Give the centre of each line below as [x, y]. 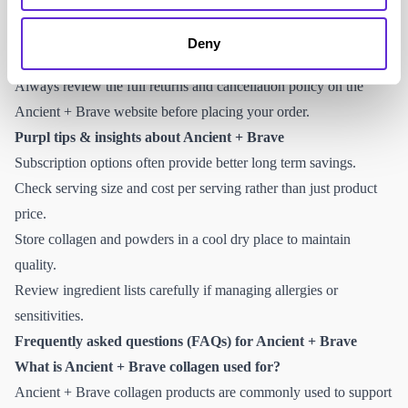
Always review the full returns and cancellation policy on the [189, 86]
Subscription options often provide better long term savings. [185, 162]
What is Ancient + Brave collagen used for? [148, 366]
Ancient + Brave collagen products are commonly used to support [203, 392]
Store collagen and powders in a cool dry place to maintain [183, 239]
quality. [36, 264]
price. [31, 213]
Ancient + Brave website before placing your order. [162, 111]
